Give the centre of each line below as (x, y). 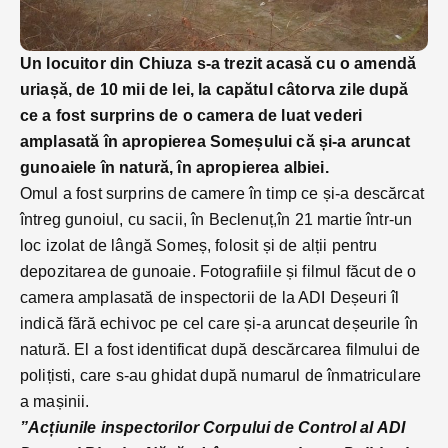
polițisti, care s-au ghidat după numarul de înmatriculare (221, 376)
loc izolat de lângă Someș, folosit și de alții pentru (199, 246)
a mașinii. (55, 402)
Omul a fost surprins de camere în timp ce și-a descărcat (222, 194)
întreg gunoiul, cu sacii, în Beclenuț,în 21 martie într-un (216, 220)
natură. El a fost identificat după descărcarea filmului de (220, 350)
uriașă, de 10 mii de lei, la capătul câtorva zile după (214, 90)
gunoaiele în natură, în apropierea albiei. (176, 168)
